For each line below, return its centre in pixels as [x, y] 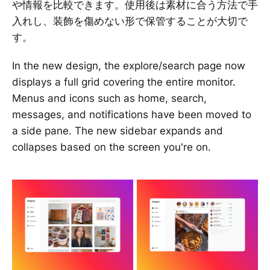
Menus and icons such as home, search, [109, 98]
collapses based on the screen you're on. [111, 147]
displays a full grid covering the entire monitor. [124, 82]
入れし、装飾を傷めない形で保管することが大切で [130, 21]
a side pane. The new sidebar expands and [118, 130]
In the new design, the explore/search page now [129, 65]
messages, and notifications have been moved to [132, 114]
